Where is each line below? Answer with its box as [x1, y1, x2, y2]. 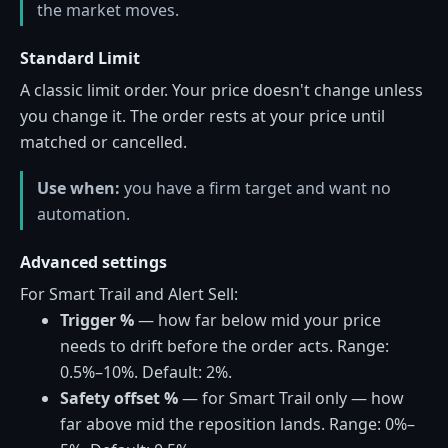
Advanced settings [20, 250, 167, 273]
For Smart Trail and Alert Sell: [20, 283, 238, 306]
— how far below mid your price [134, 309, 381, 332]
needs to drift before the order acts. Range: [60, 335, 389, 358]
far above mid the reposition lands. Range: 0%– [60, 413, 415, 436]
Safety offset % [60, 387, 178, 410]
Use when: [37, 176, 120, 199]
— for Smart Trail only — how [178, 387, 404, 410]
